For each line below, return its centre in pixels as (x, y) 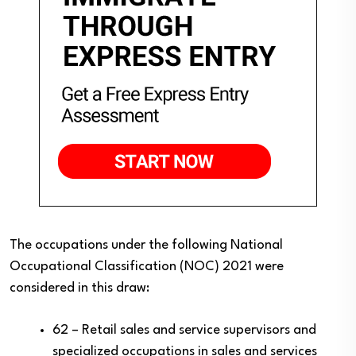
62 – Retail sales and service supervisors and (184, 330)
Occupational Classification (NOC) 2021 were (147, 267)
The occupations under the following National (146, 245)
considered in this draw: (79, 288)
